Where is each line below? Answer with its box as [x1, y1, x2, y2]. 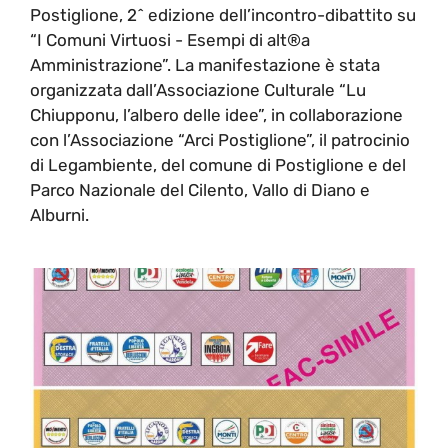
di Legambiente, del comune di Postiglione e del [30, 154, 406, 175]
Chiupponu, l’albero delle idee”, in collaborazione [30, 104, 403, 125]
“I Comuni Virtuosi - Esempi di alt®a [30, 29, 310, 50]
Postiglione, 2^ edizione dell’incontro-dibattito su [30, 4, 416, 25]
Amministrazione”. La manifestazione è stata [30, 54, 380, 75]
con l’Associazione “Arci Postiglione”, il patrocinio [30, 129, 410, 150]
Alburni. [30, 204, 89, 225]
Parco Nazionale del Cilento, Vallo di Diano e [30, 179, 370, 200]
